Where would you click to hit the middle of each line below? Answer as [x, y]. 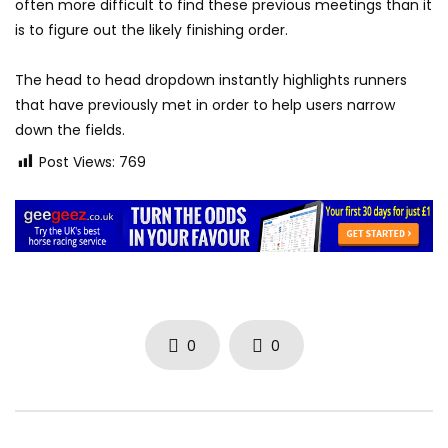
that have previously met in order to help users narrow [205, 105]
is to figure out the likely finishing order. [151, 30]
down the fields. [70, 130]
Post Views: [77, 162]
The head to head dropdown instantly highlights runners [211, 80]
